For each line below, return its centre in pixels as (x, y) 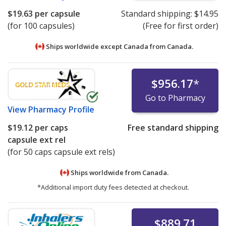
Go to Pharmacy (175, 98)
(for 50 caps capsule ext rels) (61, 152)
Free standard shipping (173, 127)
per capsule (56, 14)
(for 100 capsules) (41, 26)
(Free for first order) (180, 26)
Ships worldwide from (105, 172)
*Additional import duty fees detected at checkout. (113, 187)
